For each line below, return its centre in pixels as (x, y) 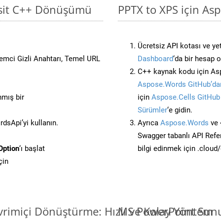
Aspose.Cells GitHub (186, 97)
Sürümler (152, 110)
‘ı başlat (32, 148)
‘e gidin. (180, 110)
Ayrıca (149, 123)
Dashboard (155, 58)
